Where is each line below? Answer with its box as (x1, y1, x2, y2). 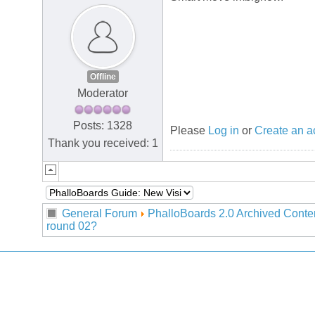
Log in (208, 124, 239, 137)
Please (170, 124, 208, 137)
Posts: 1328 (73, 119, 132, 131)
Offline (89, 72, 116, 82)
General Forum (62, 207, 137, 219)
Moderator (77, 87, 128, 100)
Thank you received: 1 (47, 136, 158, 149)
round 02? (46, 220, 97, 232)
